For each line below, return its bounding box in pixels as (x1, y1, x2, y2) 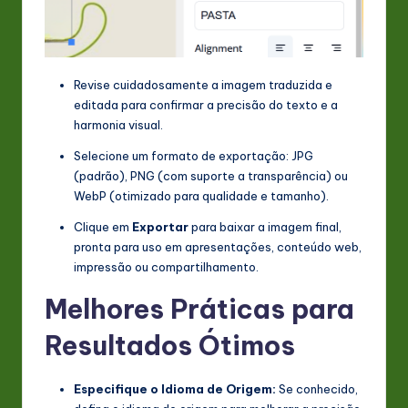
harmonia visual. (74, 117, 163, 133)
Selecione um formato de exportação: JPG (74, 148, 313, 164)
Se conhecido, (276, 382, 358, 397)
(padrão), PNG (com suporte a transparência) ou (74, 168, 348, 184)
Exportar (132, 219, 189, 235)
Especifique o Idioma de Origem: (74, 382, 276, 397)
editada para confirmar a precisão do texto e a (74, 97, 338, 113)
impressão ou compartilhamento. (74, 260, 259, 275)
